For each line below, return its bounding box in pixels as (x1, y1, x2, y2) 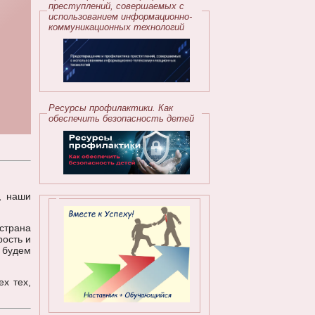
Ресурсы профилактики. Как (48, 103, 173, 114)
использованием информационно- (48, 11, 192, 22)
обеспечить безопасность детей (48, 113, 194, 124)
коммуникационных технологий (48, 21, 184, 32)
